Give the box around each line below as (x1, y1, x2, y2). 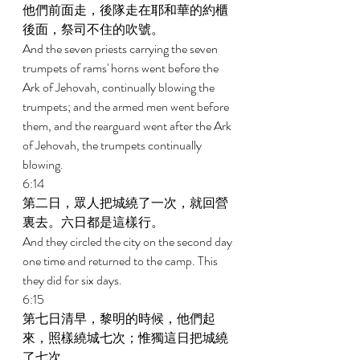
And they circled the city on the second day (22, 232, 235, 251)
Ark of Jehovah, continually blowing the (22, 78, 217, 96)
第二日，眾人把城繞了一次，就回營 (22, 194, 228, 212)
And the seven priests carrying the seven (22, 39, 220, 58)
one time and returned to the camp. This (22, 252, 220, 270)
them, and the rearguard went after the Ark (22, 117, 234, 135)
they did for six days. (22, 271, 125, 289)
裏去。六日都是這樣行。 (22, 213, 166, 231)
